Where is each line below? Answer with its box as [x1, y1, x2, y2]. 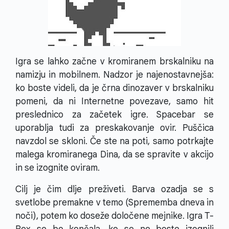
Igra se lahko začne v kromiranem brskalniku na [15, 56, 214, 67]
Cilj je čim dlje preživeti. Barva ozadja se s [15, 184, 214, 195]
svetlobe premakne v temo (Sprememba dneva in [15, 197, 214, 209]
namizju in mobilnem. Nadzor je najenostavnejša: [15, 69, 214, 81]
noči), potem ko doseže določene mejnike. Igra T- [15, 210, 214, 222]
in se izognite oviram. [15, 162, 100, 174]
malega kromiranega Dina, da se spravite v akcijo [15, 149, 214, 161]
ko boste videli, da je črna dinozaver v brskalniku [15, 82, 214, 94]
